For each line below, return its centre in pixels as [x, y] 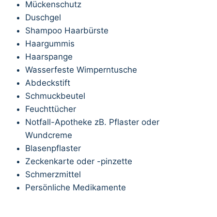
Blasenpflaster [53, 148]
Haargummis [50, 44]
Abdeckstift [48, 83]
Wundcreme [49, 135]
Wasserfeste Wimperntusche [81, 70]
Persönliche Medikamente [76, 187]
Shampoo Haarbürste [67, 31]
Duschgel [43, 17]
